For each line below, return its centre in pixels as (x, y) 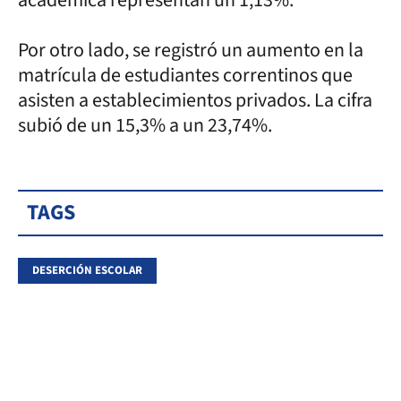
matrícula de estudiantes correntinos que (185, 75)
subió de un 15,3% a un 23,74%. (145, 125)
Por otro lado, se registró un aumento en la (191, 50)
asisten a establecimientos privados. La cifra (195, 100)
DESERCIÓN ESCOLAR (87, 270)
